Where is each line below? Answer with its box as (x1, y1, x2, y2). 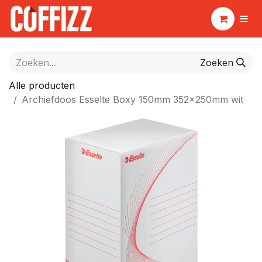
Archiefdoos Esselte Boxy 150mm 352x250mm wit (22, 94, 243, 105)
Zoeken (200, 57, 233, 68)
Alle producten (9, 80, 75, 91)
